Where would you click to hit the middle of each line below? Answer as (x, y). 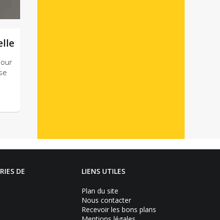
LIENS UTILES (103, 171)
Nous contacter (106, 200)
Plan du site (100, 191)
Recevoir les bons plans (119, 209)
